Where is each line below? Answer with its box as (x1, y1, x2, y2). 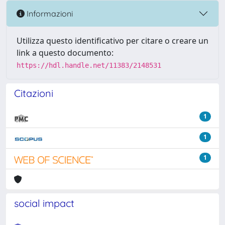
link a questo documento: (17, 47, 114, 58)
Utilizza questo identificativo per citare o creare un (17, 35, 208, 46)
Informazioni (25, 8, 73, 19)
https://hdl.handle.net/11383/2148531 (17, 61, 161, 69)
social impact (14, 197, 74, 209)
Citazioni (14, 87, 53, 99)
